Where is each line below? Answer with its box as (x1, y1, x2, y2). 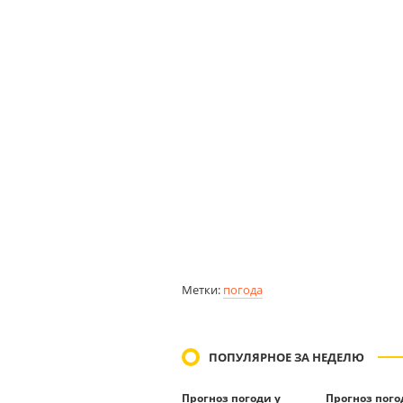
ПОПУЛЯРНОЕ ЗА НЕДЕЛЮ (209, 349, 364, 365)
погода (223, 282, 263, 298)
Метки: (182, 282, 223, 298)
